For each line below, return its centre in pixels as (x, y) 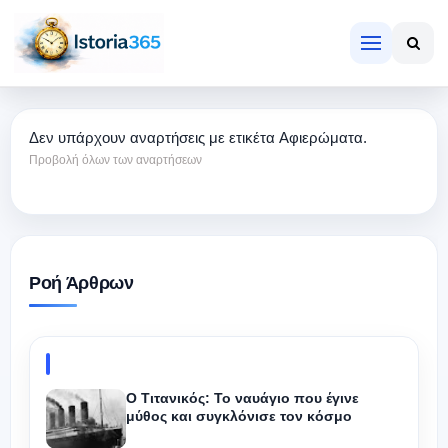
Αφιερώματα (321, 137)
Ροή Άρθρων (81, 282)
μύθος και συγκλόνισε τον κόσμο (239, 416)
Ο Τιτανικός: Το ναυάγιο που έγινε (242, 398)
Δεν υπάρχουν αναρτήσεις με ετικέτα (154, 137)
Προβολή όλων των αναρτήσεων (115, 160)
